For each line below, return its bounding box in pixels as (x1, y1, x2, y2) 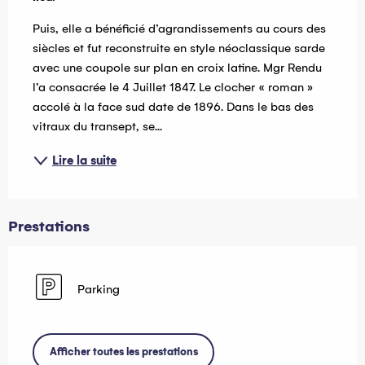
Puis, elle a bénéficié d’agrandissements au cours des (33, 20, 326, 36)
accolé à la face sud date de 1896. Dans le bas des (33, 99, 314, 114)
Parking (77, 282, 120, 297)
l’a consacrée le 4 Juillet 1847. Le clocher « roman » (33, 79, 314, 95)
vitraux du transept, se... (33, 118, 162, 134)
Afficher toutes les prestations (49, 345, 198, 358)
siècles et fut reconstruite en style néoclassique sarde (33, 40, 325, 55)
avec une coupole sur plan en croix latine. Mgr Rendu (33, 59, 322, 75)
